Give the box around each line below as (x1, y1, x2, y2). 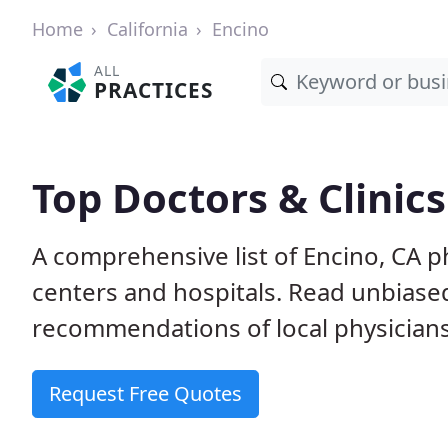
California (107, 17, 188, 41)
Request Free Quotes (49, 380, 242, 407)
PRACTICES (94, 76, 214, 104)
